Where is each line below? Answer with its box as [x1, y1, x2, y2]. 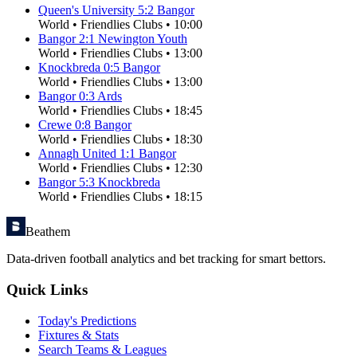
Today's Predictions [38, 313, 136, 328]
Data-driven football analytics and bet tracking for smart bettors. [6, 252, 326, 266]
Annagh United [38, 147, 116, 161]
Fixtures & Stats [38, 328, 119, 342]
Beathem [25, 225, 70, 239]
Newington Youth [98, 32, 187, 46]
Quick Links [6, 281, 88, 299]
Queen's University [38, 3, 135, 18]
